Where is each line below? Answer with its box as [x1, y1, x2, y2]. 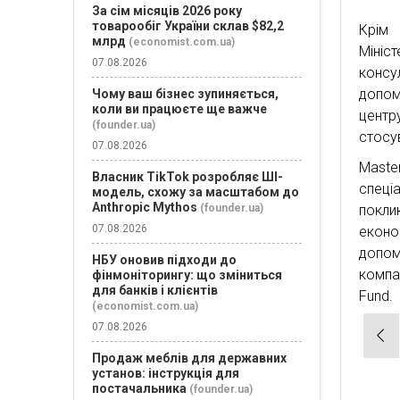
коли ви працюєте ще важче [92, 102, 267, 116]
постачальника [92, 381, 187, 396]
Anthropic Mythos [92, 200, 197, 214]
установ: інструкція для [92, 366, 239, 380]
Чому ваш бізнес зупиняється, [92, 87, 279, 101]
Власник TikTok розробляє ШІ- [92, 170, 283, 184]
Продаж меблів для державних [92, 351, 287, 365]
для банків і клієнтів [92, 283, 218, 297]
